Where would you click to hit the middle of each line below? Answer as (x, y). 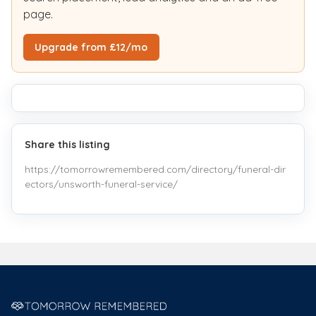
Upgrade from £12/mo (91, 48)
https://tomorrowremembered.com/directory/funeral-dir (156, 169)
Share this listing (68, 144)
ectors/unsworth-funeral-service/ (102, 184)
